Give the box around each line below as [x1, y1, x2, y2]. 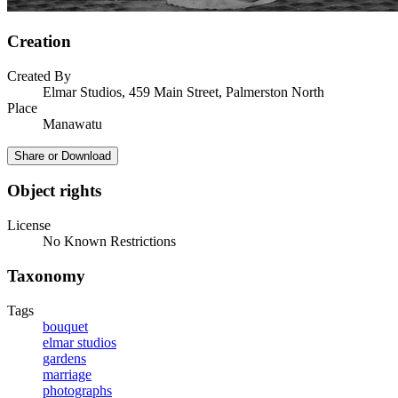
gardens [43, 350, 86, 366]
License [7, 218, 51, 234]
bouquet [43, 318, 88, 334]
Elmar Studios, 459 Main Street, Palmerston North [43, 84, 324, 99]
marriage [43, 366, 92, 382]
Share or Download [14, 148, 111, 163]
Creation [7, 32, 71, 51]
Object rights [7, 181, 101, 201]
